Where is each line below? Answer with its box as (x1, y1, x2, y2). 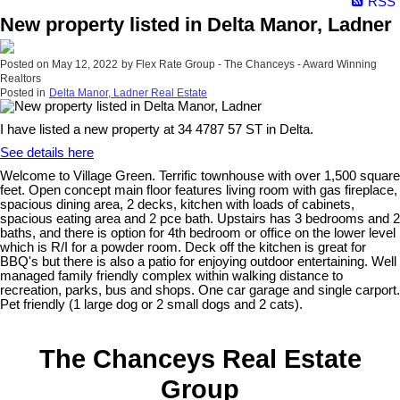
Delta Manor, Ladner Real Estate (49, 87, 207, 100)
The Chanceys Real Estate (38, 343, 362, 373)
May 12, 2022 (52, 58, 118, 71)
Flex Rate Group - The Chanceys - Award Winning (136, 58, 377, 71)
